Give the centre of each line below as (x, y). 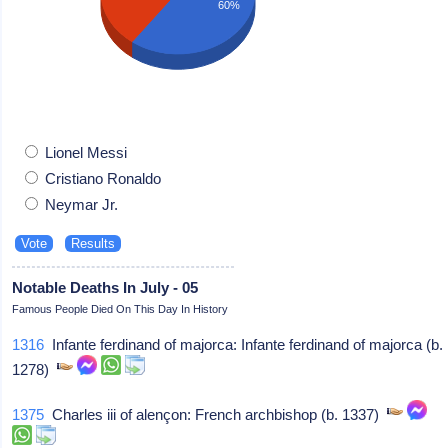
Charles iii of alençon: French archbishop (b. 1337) (216, 414)
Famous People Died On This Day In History (120, 308)
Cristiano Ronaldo (101, 178)
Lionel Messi (84, 152)
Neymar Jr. (80, 204)
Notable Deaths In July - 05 (105, 287)
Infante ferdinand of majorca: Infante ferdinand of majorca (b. (244, 344)
